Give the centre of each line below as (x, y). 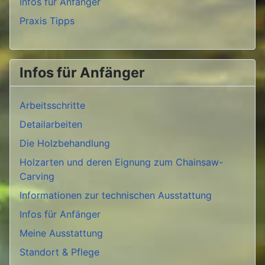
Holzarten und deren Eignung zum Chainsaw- (121, 162)
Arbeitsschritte (52, 106)
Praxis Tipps (47, 21)
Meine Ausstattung (61, 233)
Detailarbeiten (51, 125)
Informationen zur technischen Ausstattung (116, 195)
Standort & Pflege (59, 252)
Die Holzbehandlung (65, 143)
